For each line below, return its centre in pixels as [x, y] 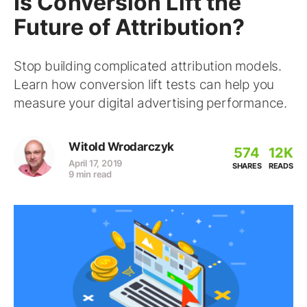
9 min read [90, 174]
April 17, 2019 [96, 163]
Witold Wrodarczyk [121, 147]
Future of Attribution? [130, 27]
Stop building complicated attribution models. [148, 66]
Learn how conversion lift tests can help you [144, 85]
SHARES [247, 166]
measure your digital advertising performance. [150, 103]
